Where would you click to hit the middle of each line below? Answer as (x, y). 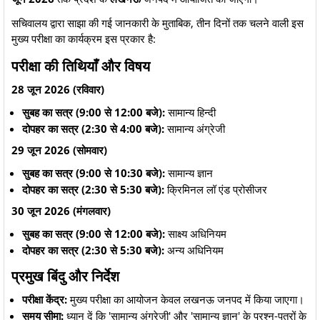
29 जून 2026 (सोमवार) (59, 150)
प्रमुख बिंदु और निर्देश (65, 276)
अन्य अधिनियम (194, 250)
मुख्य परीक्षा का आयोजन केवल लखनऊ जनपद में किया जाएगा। (186, 299)
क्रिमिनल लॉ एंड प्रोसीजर (216, 189)
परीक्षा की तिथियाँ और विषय (81, 66)
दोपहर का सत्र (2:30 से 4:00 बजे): (93, 129)
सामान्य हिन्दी (190, 112)
